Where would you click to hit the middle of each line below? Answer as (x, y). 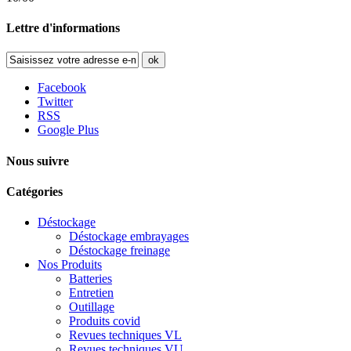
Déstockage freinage (119, 251)
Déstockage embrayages (129, 237)
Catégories (34, 191)
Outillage (92, 307)
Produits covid (105, 321)
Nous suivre (38, 161)
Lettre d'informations (63, 28)
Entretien (91, 293)
